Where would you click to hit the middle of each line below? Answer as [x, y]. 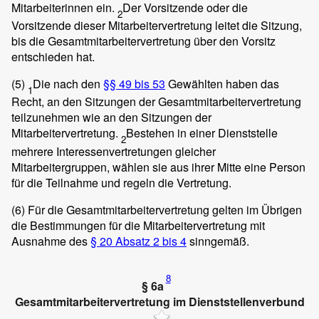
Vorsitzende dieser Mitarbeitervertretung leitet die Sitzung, [157, 26]
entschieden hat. [53, 57]
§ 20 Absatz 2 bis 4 [138, 241]
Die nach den [68, 84]
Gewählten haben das [222, 84]
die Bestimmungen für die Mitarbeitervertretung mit [138, 225]
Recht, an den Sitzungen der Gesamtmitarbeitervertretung [156, 102]
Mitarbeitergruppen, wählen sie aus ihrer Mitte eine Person [158, 167]
